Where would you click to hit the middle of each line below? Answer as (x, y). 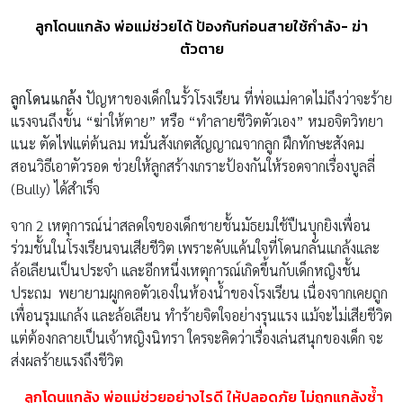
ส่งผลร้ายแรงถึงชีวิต (67, 360)
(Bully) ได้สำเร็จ (55, 188)
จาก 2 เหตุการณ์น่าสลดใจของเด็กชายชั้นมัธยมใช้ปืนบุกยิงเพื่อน (191, 225)
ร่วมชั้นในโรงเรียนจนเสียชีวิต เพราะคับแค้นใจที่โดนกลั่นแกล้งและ (195, 247)
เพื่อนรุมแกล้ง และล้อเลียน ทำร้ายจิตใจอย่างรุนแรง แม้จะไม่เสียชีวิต (201, 315)
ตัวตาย (201, 48)
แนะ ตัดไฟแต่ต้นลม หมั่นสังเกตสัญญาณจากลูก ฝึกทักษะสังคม (188, 143)
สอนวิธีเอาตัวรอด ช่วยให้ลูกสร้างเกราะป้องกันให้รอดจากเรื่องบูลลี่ (193, 166)
